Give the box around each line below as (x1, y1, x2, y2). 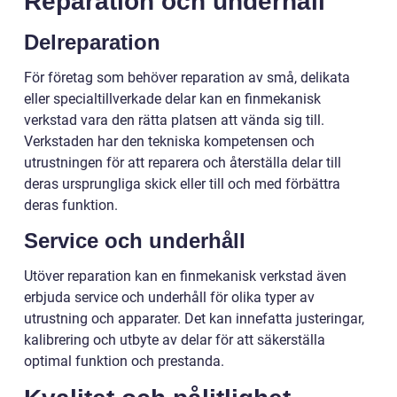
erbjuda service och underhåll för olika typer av (24, 288, 315, 306)
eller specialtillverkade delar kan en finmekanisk (24, 90, 321, 107)
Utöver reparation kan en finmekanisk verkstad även (24, 267, 346, 284)
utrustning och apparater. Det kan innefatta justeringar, (24, 309, 364, 327)
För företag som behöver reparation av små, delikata (24, 68, 350, 86)
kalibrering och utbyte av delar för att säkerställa (24, 331, 325, 348)
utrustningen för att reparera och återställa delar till (24, 153, 341, 171)
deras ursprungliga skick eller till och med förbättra (24, 175, 340, 192)
